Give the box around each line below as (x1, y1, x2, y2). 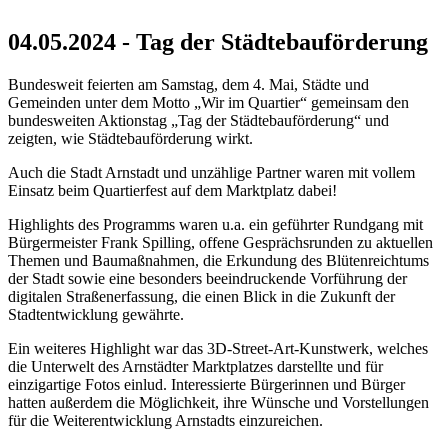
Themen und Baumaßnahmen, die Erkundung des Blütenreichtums (8, 251, 429, 269)
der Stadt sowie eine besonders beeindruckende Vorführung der (8, 269, 407, 287)
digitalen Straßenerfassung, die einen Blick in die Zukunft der (8, 287, 395, 305)
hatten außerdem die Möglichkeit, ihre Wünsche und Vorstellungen (8, 393, 429, 411)
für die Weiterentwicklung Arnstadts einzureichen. (8, 411, 323, 429)
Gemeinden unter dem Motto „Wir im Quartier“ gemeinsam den (8, 93, 409, 111)
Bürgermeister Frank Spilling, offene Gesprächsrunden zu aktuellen (8, 233, 433, 251)
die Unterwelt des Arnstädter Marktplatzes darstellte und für (8, 357, 383, 375)
